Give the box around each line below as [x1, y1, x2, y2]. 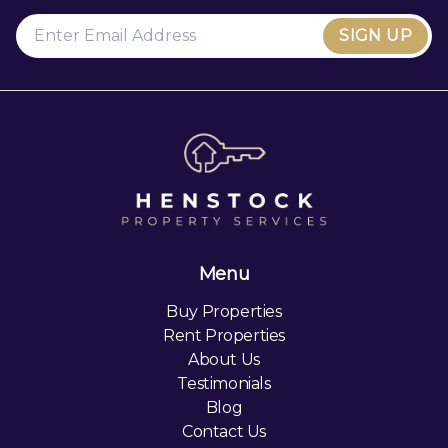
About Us [188, 349, 260, 369]
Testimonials [177, 373, 271, 393]
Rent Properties [163, 325, 285, 345]
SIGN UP [339, 25, 412, 45]
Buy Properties [166, 301, 282, 321]
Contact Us [182, 421, 266, 441]
